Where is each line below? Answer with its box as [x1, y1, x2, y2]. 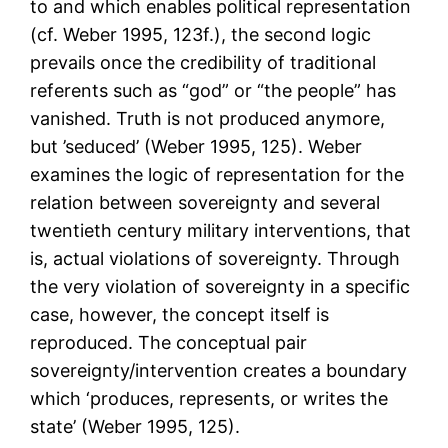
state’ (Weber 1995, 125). [30, 416, 241, 438]
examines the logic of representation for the [30, 164, 405, 186]
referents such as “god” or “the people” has [30, 80, 397, 102]
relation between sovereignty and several [30, 192, 381, 214]
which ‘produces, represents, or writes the [30, 388, 389, 410]
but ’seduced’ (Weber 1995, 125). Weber [30, 136, 363, 158]
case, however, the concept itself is [30, 304, 330, 326]
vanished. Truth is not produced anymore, [30, 108, 386, 130]
